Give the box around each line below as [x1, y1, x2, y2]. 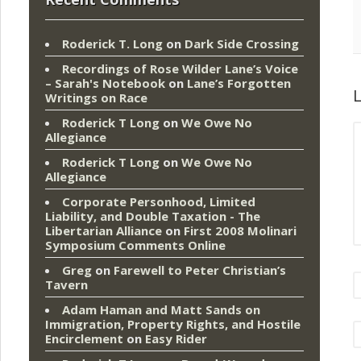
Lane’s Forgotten [187, 75, 291, 92]
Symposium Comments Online [45, 237, 226, 254]
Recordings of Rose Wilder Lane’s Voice [62, 60, 298, 77]
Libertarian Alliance [45, 222, 162, 239]
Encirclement [45, 330, 123, 347]
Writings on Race [45, 89, 147, 106]
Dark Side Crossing [185, 35, 299, 52]
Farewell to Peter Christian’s [114, 262, 286, 279]
